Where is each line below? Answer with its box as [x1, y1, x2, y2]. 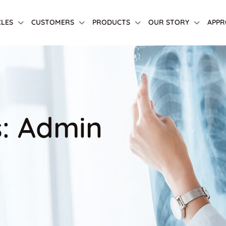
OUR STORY [148, 18, 190, 27]
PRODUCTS [92, 18, 131, 27]
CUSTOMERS [31, 18, 75, 27]
